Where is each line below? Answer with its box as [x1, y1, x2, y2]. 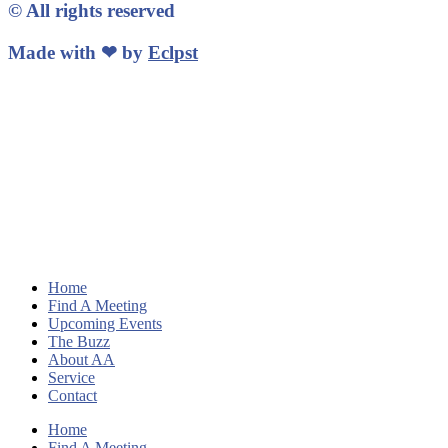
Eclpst [148, 42, 198, 63]
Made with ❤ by [8, 42, 148, 63]
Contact [48, 387, 97, 405]
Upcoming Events [48, 315, 162, 333]
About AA [48, 351, 115, 369]
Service [48, 369, 95, 387]
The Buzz [48, 333, 110, 351]
